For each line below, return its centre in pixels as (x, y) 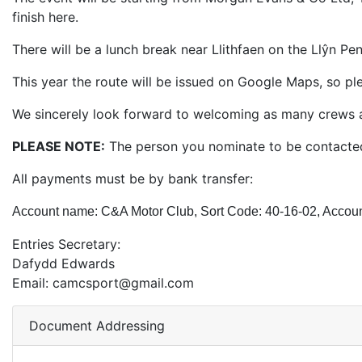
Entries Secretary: (66, 244)
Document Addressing (97, 326)
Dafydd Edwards (63, 263)
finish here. (45, 17)
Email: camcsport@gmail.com (103, 283)
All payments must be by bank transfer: (133, 179)
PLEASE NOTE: (59, 146)
